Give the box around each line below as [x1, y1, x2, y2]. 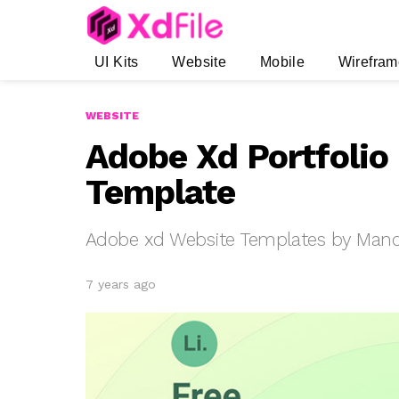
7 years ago [85, 277, 156, 292]
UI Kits [94, 54, 139, 70]
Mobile [259, 54, 305, 70]
